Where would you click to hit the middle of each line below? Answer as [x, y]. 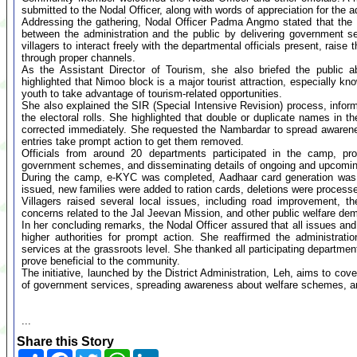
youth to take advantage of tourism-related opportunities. [152, 94]
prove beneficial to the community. [101, 261]
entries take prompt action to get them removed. [133, 141]
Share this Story [65, 341]
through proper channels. [78, 58]
